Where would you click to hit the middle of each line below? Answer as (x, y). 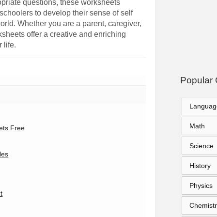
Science (201, 146)
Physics (201, 186)
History (200, 166)
